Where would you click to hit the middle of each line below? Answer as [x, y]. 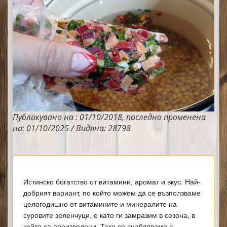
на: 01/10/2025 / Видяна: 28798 [72, 128]
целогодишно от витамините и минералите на [100, 204]
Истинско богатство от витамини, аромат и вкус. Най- [112, 182]
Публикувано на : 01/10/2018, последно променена [109, 117]
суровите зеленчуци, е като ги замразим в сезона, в [109, 215]
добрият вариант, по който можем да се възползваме [112, 193]
